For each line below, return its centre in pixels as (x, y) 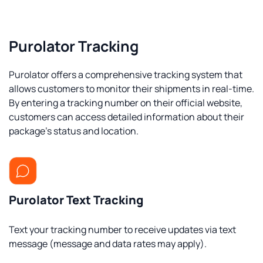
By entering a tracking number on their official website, (126, 103)
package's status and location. (74, 131)
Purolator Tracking (74, 46)
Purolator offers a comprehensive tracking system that (126, 75)
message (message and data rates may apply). (108, 244)
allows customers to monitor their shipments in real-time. (131, 89)
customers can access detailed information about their (127, 117)
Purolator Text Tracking (76, 200)
